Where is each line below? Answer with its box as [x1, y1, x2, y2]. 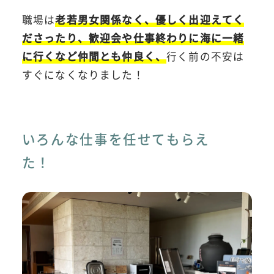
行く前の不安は [166, 48, 245, 64]
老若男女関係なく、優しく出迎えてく [55, 12, 245, 27]
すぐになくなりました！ [21, 67, 144, 82]
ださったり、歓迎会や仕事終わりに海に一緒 [21, 30, 245, 45]
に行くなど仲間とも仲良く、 [21, 48, 167, 64]
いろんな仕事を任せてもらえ [21, 129, 210, 149]
